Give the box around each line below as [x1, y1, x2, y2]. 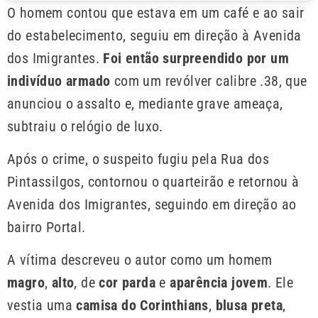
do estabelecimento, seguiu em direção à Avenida [7, 26, 302, 44]
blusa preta [215, 297, 283, 314]
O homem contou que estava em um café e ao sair [7, 4, 305, 21]
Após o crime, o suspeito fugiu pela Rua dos [7, 150, 270, 168]
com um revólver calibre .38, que [114, 72, 307, 89]
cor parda [99, 274, 156, 292]
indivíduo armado [7, 72, 114, 89]
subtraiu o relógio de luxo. [7, 117, 163, 135]
